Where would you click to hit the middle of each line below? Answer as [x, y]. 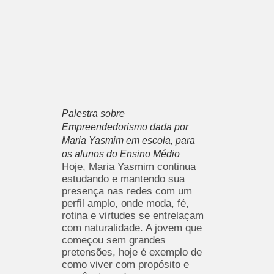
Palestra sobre [93, 113]
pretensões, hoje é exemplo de [131, 252]
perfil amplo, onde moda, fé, [125, 203]
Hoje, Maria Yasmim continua [128, 166]
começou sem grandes [113, 240]
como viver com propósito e [125, 264]
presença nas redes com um [127, 191]
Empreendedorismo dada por [125, 127]
